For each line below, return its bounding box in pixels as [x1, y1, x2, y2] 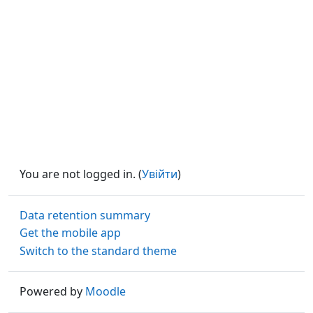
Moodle [85, 284, 126, 300]
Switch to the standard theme [20, 242, 177, 259]
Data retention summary [20, 207, 150, 223]
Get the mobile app [20, 225, 121, 241]
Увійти [142, 166, 177, 182]
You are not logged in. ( [20, 166, 142, 182]
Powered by [20, 284, 85, 300]
